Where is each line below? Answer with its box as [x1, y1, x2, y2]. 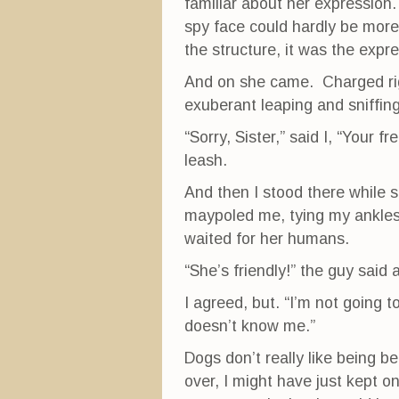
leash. [184, 151, 227, 169]
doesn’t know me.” [184, 317, 315, 335]
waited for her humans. [184, 230, 349, 248]
